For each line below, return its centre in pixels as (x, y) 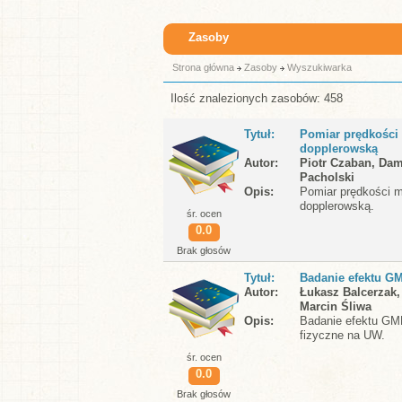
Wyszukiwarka (319, 67)
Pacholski (327, 177)
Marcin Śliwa (336, 306)
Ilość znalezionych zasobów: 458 (257, 98)
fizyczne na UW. (342, 335)
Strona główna (203, 67)
